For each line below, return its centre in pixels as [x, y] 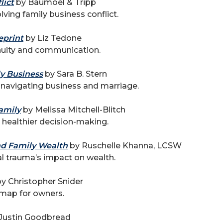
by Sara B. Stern [75, 74]
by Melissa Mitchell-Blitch [73, 110]
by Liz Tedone [53, 38]
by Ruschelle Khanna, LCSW [125, 146]
